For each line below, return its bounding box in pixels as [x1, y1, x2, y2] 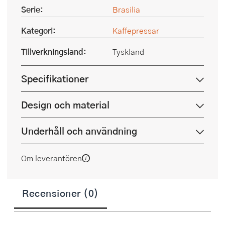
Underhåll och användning [21, 124, 137, 139]
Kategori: [21, 25, 56, 37]
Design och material [21, 97, 109, 113]
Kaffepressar [113, 25, 159, 37]
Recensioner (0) [22, 186, 99, 200]
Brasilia [113, 4, 140, 16]
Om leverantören [21, 152, 82, 164]
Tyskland [113, 46, 144, 58]
